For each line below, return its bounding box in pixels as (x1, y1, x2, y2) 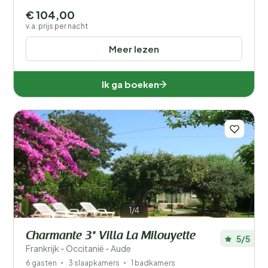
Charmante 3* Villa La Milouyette (26, 230, 196, 242)
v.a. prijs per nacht (26, 22, 88, 31)
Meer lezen (109, 43, 159, 54)
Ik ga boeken (102, 78, 159, 90)
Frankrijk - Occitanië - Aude (26, 243, 131, 254)
